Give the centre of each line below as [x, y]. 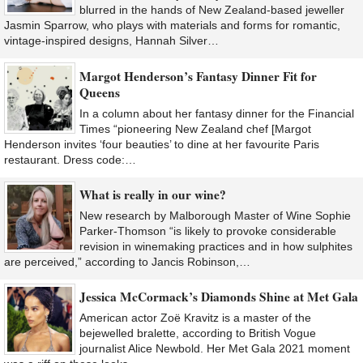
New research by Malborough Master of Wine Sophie [215, 215]
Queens [100, 92]
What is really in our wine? [153, 194]
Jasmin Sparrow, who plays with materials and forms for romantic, [172, 26]
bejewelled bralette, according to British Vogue [198, 333]
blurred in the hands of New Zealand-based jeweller [212, 10]
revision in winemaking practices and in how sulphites [216, 246]
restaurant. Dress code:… [70, 159]
